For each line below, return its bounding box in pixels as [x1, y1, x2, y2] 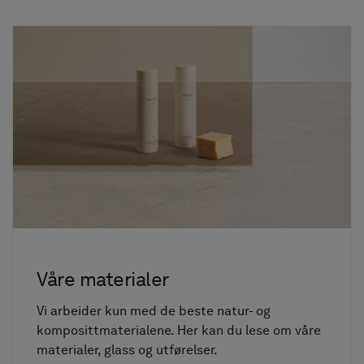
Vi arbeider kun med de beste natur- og [37, 303, 271, 319]
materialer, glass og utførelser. [37, 342, 219, 358]
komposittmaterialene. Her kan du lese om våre [37, 323, 322, 339]
